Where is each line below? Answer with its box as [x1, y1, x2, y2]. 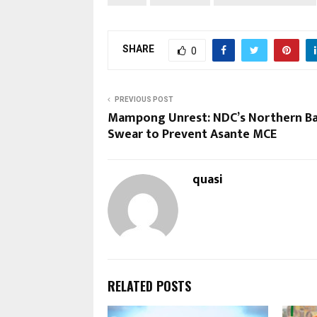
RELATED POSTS [108, 276, 191, 295]
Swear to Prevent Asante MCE [108, 123, 277, 145]
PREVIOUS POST [115, 95, 173, 103]
